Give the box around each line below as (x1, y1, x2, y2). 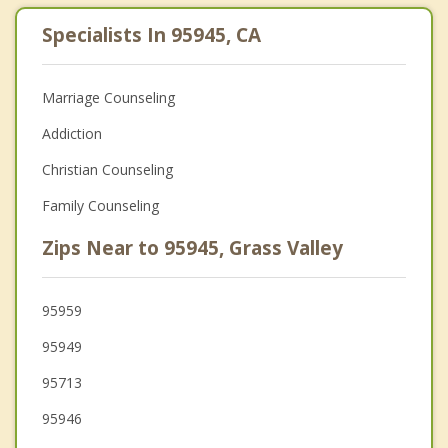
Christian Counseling (42, 159, 173, 179)
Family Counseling (42, 195, 159, 215)
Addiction (42, 123, 102, 143)
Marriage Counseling (42, 87, 175, 107)
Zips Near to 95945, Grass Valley (42, 234, 343, 261)
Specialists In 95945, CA (42, 21, 261, 48)
